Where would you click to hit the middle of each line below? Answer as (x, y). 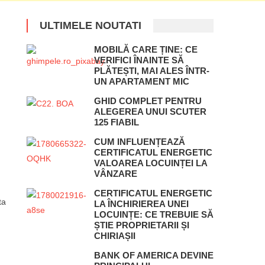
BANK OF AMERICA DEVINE (153, 255)
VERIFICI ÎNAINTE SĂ (139, 60)
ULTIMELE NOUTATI (91, 25)
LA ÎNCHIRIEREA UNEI (141, 203)
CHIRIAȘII (114, 235)
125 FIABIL (116, 122)
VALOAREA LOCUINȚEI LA (150, 163)
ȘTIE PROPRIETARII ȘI (141, 225)
